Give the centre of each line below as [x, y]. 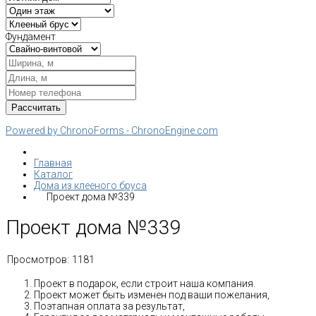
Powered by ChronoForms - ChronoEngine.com [112, 130]
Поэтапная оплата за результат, [109, 306]
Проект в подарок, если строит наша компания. [145, 283]
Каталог [53, 174]
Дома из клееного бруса [90, 186]
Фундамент [31, 37]
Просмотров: [38, 259]
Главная [53, 163]
